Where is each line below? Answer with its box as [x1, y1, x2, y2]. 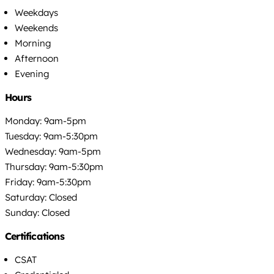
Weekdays [15, 7, 58, 19]
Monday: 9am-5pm [5, 115, 86, 127]
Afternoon [15, 53, 59, 65]
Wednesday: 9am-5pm [5, 146, 101, 158]
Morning [15, 37, 51, 50]
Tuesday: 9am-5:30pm [5, 130, 98, 143]
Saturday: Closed [5, 191, 77, 204]
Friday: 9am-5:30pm [5, 176, 91, 188]
